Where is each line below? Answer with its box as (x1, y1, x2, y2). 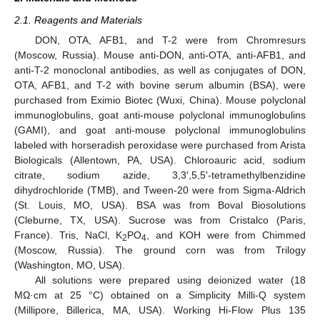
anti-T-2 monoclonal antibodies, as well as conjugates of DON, (14, 64, 306, 76)
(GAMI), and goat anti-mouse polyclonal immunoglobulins (14, 124, 306, 136)
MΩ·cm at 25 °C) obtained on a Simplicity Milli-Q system (14, 289, 306, 301)
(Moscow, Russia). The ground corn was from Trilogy (14, 244, 306, 256)
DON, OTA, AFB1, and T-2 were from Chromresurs (34, 34, 306, 46)
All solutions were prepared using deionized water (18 (34, 274, 306, 286)
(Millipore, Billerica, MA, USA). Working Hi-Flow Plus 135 (14, 304, 306, 316)
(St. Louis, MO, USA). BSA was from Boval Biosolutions (14, 199, 306, 211)
